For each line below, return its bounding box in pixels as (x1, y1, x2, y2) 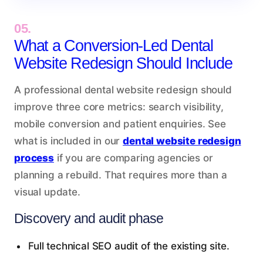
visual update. (14, 186, 80, 198)
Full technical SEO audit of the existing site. (28, 240, 230, 252)
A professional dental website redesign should (14, 83, 232, 96)
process (14, 151, 54, 164)
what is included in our (14, 134, 123, 147)
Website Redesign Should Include (14, 54, 232, 72)
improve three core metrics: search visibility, (14, 100, 224, 113)
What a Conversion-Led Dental (14, 36, 213, 55)
